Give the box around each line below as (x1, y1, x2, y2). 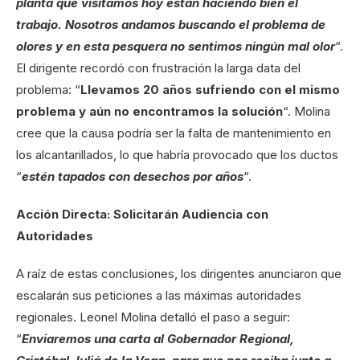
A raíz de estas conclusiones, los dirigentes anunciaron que (16, 265, 342, 281)
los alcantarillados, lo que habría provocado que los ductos (16, 146, 338, 162)
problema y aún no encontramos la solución (16, 103, 283, 119)
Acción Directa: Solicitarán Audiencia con (16, 206, 268, 222)
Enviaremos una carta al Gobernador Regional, (22, 330, 294, 346)
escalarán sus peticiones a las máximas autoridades (16, 287, 301, 303)
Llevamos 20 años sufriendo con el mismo (80, 81, 340, 97)
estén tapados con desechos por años (22, 168, 243, 184)
